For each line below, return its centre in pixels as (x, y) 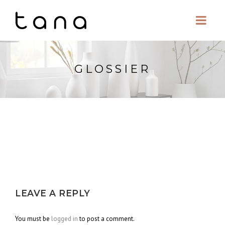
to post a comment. (106, 219)
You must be (33, 219)
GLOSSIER (113, 69)
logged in (65, 219)
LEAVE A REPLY (53, 193)
